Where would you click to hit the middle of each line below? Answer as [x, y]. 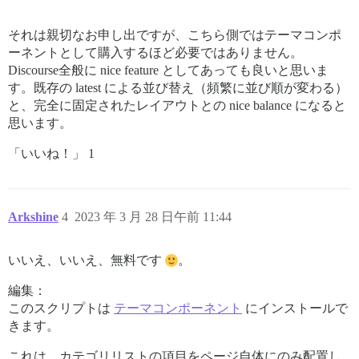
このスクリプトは [61, 308]
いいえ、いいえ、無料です [87, 260]
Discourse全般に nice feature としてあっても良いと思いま [168, 70]
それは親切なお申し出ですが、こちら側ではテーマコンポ [175, 35]
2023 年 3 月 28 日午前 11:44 [153, 217]
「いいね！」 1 [51, 153]
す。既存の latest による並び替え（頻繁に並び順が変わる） [178, 88]
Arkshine [33, 217]
